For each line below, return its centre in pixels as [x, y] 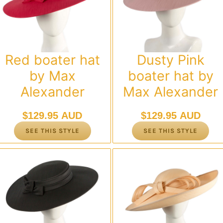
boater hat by [170, 76]
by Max [52, 76]
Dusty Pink [170, 60]
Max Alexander [171, 92]
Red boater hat [52, 60]
